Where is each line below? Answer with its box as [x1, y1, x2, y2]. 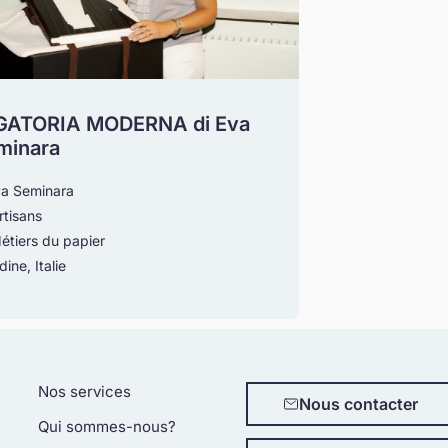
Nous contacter [298, 394, 418, 414]
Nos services [38, 382, 131, 401]
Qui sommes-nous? [38, 417, 176, 436]
